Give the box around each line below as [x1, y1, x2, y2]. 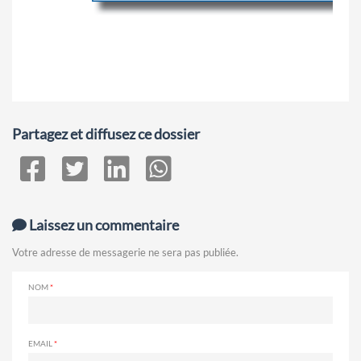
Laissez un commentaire [27, 216, 179, 234]
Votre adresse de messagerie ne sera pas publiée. [12, 246, 239, 259]
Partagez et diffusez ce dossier [12, 125, 200, 143]
